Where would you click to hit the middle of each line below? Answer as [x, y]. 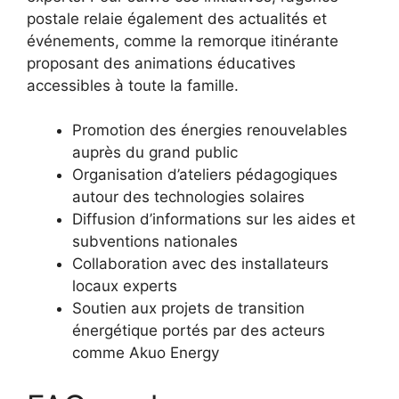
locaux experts [125, 286]
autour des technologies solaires [188, 197]
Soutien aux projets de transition [188, 308]
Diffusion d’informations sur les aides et [214, 219]
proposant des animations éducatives [161, 63]
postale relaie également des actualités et [177, 18]
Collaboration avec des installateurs [200, 264]
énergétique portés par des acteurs [199, 330]
